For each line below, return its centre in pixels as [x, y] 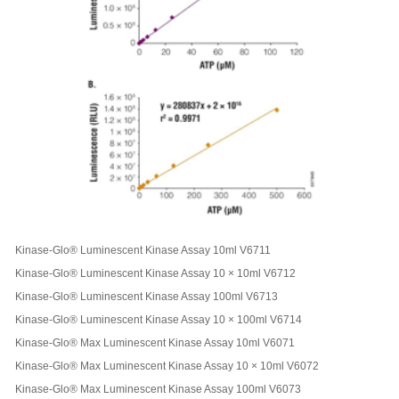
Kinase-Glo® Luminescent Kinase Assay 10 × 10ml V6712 [155, 274]
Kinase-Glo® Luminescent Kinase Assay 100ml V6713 [147, 297]
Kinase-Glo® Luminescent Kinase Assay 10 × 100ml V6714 [159, 320]
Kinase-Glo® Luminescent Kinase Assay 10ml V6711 [143, 251]
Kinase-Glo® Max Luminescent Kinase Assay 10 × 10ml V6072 [167, 366]
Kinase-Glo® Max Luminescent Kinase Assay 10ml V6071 [155, 343]
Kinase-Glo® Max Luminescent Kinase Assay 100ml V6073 [158, 390]
